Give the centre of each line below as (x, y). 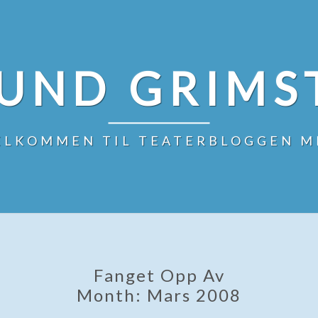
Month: (112, 295)
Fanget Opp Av (159, 275)
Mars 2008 (194, 295)
